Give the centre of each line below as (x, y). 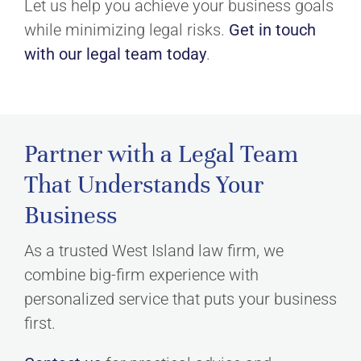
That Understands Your (144, 185)
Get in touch (272, 30)
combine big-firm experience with (141, 275)
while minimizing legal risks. (127, 30)
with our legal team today (115, 54)
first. (40, 323)
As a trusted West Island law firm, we (154, 251)
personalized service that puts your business (180, 299)
